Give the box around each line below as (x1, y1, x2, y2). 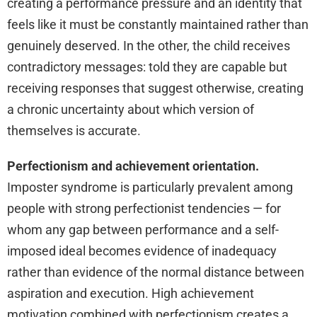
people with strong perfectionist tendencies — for (7, 200, 281, 216)
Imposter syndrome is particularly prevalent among (7, 179, 293, 195)
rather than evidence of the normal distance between (7, 264, 304, 279)
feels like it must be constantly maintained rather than (7, 16, 309, 32)
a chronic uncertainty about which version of (7, 101, 254, 117)
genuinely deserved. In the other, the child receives (7, 38, 290, 53)
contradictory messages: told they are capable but (7, 59, 287, 74)
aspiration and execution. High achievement (7, 285, 254, 301)
